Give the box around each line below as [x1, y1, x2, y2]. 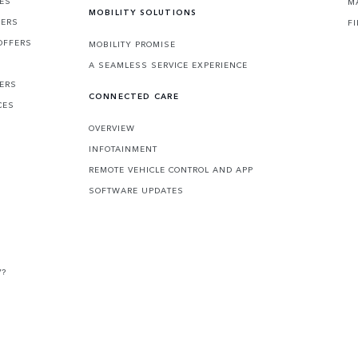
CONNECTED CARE [88, 90, 180, 102]
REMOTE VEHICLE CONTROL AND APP [88, 164, 253, 176]
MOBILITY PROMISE [88, 38, 176, 50]
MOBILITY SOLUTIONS [88, 6, 197, 18]
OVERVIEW [88, 122, 135, 134]
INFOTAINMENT [88, 143, 157, 155]
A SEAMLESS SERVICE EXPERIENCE [88, 59, 248, 71]
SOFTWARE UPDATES [88, 185, 184, 197]
